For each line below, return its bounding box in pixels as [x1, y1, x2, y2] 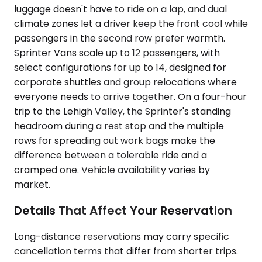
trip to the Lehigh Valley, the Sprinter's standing [14, 105, 231, 119]
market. [14, 178, 50, 192]
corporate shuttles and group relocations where [14, 75, 237, 89]
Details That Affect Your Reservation [14, 202, 232, 219]
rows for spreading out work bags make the [14, 134, 215, 148]
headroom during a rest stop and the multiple [14, 119, 224, 133]
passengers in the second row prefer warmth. [14, 32, 225, 46]
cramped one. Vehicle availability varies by [14, 163, 210, 177]
